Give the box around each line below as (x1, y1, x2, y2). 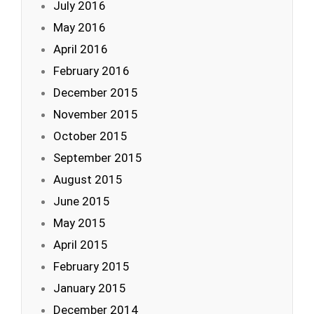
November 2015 (53, 107, 138, 121)
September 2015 (53, 151, 142, 165)
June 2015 (53, 194, 110, 208)
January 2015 (53, 281, 126, 295)
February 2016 (53, 64, 130, 78)
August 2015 (53, 172, 123, 186)
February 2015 (53, 259, 130, 273)
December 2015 (53, 86, 138, 100)
